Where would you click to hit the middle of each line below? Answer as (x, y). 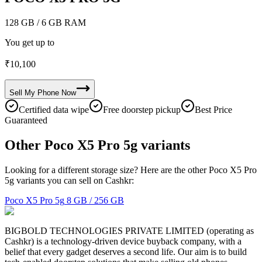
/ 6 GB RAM (60, 22)
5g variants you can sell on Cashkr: (69, 180)
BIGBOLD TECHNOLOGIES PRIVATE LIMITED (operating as (129, 230)
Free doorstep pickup (142, 109)
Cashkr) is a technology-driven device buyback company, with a (123, 241)
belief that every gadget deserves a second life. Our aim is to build (126, 251)
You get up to (30, 42)
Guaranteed (26, 120)
